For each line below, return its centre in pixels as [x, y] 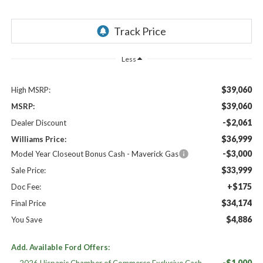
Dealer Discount [38, 122]
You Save [26, 219]
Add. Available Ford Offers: [60, 247]
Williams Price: [38, 139]
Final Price [28, 203]
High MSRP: [31, 90]
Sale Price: [28, 170]
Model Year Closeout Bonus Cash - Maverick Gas [95, 154]
